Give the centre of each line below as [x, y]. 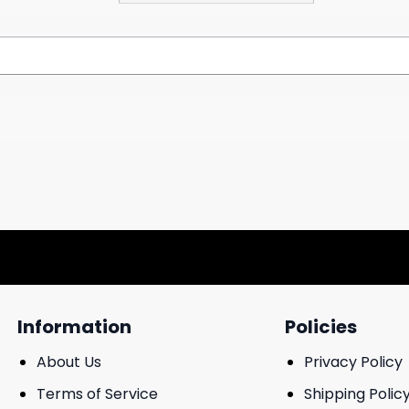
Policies [321, 327]
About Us [68, 362]
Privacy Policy [354, 362]
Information [74, 327]
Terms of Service [97, 394]
